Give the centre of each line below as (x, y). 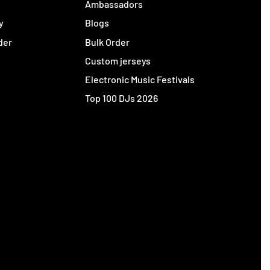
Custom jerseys (118, 60)
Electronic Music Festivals (140, 79)
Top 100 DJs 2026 (122, 98)
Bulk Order (108, 42)
